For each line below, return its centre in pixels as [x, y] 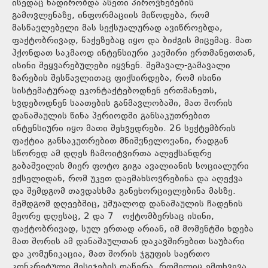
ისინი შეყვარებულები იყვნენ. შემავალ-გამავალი [121, 66]
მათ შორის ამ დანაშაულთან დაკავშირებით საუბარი [128, 242]
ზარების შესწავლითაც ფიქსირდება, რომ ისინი [117, 78]
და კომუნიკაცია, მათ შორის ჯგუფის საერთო [111, 254]
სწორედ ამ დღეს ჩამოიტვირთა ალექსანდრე [112, 154]
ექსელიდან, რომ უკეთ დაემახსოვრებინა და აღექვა [127, 179]
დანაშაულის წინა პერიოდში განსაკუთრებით [111, 116]
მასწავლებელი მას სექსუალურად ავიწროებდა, [117, 28]
